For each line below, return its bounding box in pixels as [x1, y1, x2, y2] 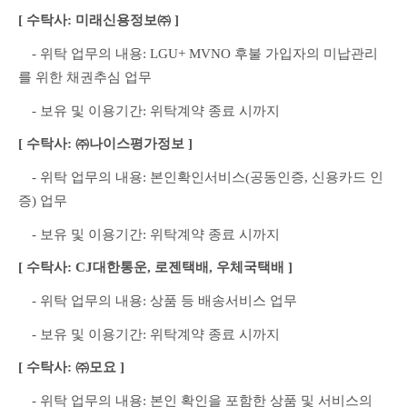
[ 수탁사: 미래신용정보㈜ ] [18, 13, 179, 28]
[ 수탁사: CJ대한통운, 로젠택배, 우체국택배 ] [18, 260, 293, 275]
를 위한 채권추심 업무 [18, 70, 152, 84]
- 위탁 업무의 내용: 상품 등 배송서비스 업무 [18, 293, 297, 308]
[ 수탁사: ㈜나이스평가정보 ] [18, 136, 193, 152]
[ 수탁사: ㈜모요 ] [18, 360, 124, 375]
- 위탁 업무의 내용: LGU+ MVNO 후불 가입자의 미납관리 [18, 46, 378, 61]
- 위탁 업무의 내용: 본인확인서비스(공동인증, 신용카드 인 [18, 169, 383, 184]
